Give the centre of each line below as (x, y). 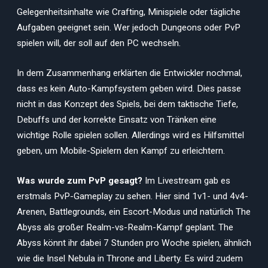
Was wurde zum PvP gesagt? (81, 180)
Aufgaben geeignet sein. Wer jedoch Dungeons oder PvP (129, 28)
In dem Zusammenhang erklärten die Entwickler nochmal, (130, 73)
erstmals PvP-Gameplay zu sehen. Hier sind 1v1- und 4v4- (133, 196)
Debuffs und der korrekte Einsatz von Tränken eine (117, 120)
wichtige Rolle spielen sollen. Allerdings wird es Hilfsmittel (130, 135)
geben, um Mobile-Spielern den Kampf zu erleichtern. (121, 151)
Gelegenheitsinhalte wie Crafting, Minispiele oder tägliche (129, 12)
